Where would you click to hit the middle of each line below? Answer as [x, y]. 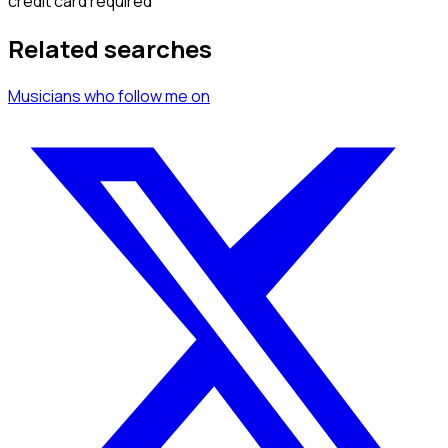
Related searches [110, 49]
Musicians [44, 95]
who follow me [136, 95]
